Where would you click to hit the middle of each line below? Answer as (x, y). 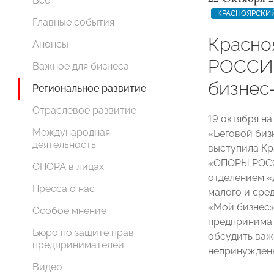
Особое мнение (69, 211)
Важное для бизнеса (81, 66)
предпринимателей (78, 245)
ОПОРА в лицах (68, 167)
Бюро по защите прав (83, 233)
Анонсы (50, 44)
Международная (71, 132)
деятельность (64, 145)
